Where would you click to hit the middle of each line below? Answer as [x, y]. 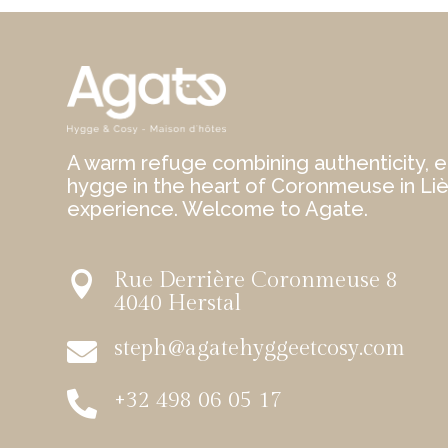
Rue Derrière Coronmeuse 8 [256, 279]
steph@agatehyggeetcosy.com [260, 347]
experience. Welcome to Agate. [218, 208]
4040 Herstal [178, 302]
